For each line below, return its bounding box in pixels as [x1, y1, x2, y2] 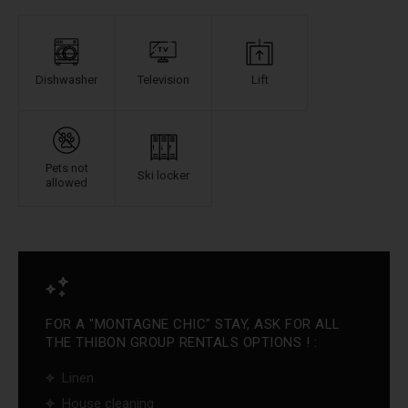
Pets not [45, 161, 88, 175]
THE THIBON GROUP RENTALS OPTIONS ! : [46, 334, 317, 351]
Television [137, 73, 189, 87]
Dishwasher [36, 73, 97, 87]
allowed [46, 176, 87, 189]
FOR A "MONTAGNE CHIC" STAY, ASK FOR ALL [46, 316, 341, 332]
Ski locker [138, 168, 189, 182]
